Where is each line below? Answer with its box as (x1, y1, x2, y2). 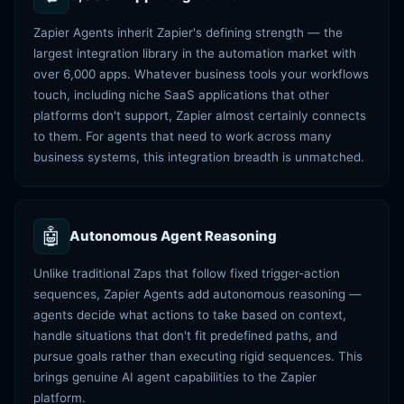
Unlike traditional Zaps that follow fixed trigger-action (33, 266, 340, 280)
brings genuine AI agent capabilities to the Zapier (33, 370, 317, 384)
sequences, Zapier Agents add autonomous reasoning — (33, 287, 362, 301)
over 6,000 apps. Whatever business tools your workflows (33, 67, 369, 81)
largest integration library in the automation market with (33, 46, 356, 60)
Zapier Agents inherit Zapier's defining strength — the (33, 25, 343, 40)
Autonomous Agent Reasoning (69, 227, 277, 244)
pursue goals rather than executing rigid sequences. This (33, 349, 363, 363)
